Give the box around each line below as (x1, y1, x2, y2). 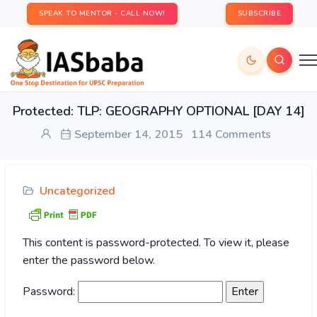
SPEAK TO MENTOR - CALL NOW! (39, 8, 166, 18)
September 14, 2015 (71, 127, 183, 142)
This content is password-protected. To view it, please (23, 235, 289, 251)
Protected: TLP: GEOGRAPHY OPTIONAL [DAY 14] (12, 103, 305, 120)
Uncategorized (40, 183, 115, 199)
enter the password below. (23, 253, 155, 269)
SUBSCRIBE (237, 8, 281, 18)
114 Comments (191, 127, 271, 142)
